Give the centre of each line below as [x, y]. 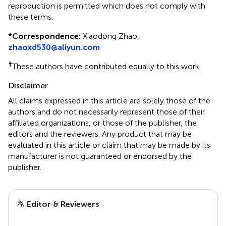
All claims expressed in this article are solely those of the [109, 100]
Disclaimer [28, 85]
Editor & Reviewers [62, 204]
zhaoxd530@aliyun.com [54, 47]
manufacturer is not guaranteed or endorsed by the [100, 156]
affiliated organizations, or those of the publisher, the [102, 123]
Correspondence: [46, 36]
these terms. [31, 17]
